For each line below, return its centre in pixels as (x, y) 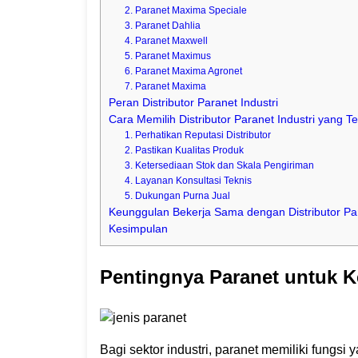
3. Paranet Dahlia (163, 26)
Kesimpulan (138, 229)
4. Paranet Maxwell (167, 41)
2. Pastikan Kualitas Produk (185, 151)
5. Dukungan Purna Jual (178, 196)
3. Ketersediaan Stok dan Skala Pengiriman (220, 166)
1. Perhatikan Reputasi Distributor (198, 135)
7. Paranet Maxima (166, 87)
